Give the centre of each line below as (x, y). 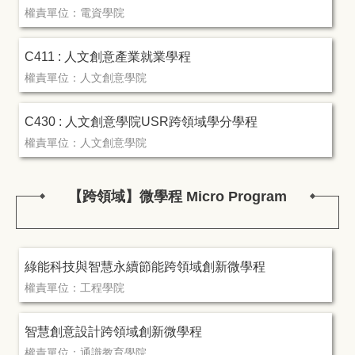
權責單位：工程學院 (75, 287)
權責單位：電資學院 (75, 12)
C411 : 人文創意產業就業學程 (108, 56)
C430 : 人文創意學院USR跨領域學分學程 (141, 121)
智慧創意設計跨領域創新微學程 (114, 331)
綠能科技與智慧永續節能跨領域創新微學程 (145, 266)
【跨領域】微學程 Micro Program (177, 196)
